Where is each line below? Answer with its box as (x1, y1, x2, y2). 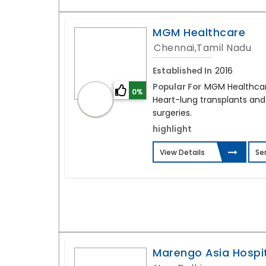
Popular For (153, 81, 202, 93)
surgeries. (153, 107, 192, 119)
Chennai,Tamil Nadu (154, 41, 252, 55)
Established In (153, 65, 213, 77)
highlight (153, 123, 192, 135)
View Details (160, 147, 205, 158)
